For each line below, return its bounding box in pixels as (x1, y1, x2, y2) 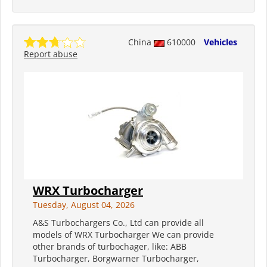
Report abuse (24, 48, 77, 60)
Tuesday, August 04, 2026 (33, 199, 135, 211)
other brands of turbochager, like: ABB (33, 241, 187, 253)
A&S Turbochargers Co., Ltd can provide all (33, 217, 204, 229)
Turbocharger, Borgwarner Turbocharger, (33, 253, 199, 265)
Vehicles (204, 36, 237, 48)
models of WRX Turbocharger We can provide (33, 229, 214, 241)
